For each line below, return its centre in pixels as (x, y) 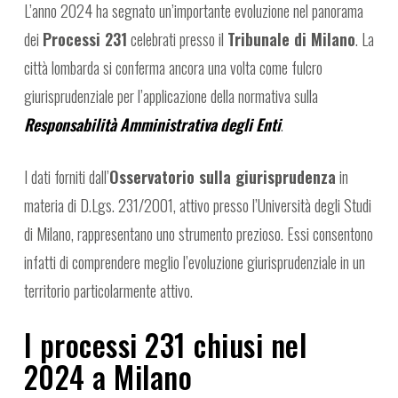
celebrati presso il (177, 40)
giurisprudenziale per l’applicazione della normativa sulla (171, 96)
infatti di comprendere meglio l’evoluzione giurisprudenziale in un (194, 263)
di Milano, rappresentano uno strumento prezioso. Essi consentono (198, 234)
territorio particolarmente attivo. (108, 291)
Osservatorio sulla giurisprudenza (222, 177)
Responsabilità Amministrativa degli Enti (152, 125)
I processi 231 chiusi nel (165, 345)
